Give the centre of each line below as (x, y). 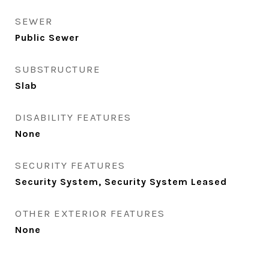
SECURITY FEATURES (70, 165)
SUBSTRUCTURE (58, 69)
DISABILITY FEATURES (73, 117)
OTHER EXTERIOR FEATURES (90, 213)
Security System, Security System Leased (121, 182)
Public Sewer (47, 38)
